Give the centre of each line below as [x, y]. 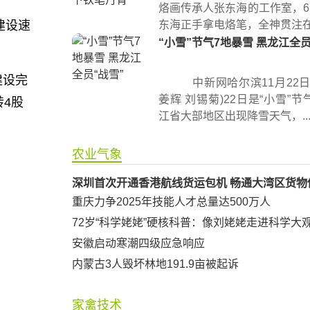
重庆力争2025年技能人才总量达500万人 [171, 202]
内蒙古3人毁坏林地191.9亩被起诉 [155, 264]
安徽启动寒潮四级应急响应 [138, 243]
